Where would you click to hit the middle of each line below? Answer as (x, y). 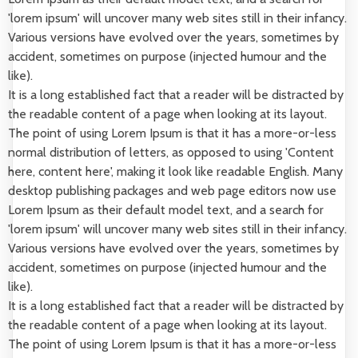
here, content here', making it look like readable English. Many (175, 171)
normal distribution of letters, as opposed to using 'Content (171, 152)
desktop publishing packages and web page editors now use (172, 191)
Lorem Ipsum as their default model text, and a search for (166, 210)
